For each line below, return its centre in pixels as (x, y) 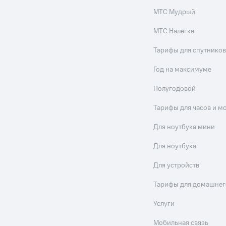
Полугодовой (175, 89)
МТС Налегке (174, 31)
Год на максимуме (183, 70)
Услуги (164, 204)
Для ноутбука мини (184, 127)
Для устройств (177, 165)
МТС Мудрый (175, 12)
